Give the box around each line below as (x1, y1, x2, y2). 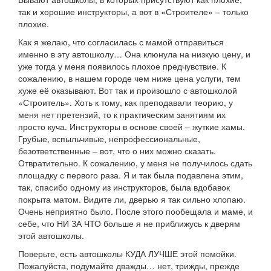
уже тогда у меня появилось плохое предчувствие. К (18, 59, 226, 72)
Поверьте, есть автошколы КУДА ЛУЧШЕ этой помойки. (18, 247, 237, 260)
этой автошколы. (18, 229, 84, 241)
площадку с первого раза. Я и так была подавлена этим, (18, 168, 243, 181)
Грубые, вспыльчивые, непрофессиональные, (18, 132, 200, 145)
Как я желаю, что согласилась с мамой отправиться (18, 35, 224, 48)
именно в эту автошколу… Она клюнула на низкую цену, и (18, 47, 250, 60)
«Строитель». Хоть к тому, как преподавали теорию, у (18, 96, 233, 108)
